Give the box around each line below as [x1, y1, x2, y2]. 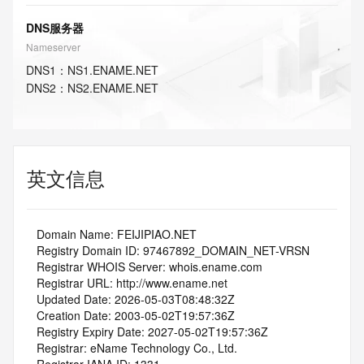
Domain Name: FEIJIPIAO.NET [37, 226, 197, 242]
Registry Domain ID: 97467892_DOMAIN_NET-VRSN [37, 242, 310, 258]
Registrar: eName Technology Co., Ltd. [37, 340, 237, 356]
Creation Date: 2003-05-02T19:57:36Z [37, 307, 235, 323]
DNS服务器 [26, 19, 84, 36]
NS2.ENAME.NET [67, 80, 158, 96]
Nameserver [26, 40, 80, 54]
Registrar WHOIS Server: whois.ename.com [37, 258, 262, 275]
